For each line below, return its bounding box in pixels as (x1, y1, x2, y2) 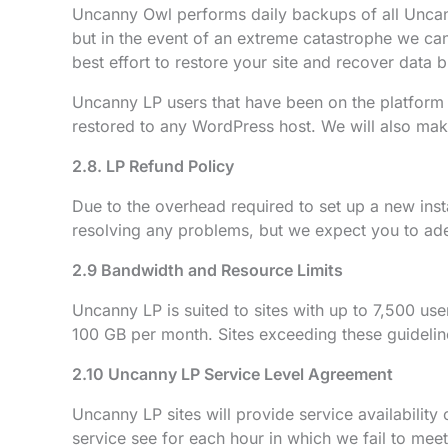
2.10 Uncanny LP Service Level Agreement (72, 364, 393, 384)
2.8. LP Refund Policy (72, 156, 234, 176)
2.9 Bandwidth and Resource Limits (72, 260, 343, 280)
